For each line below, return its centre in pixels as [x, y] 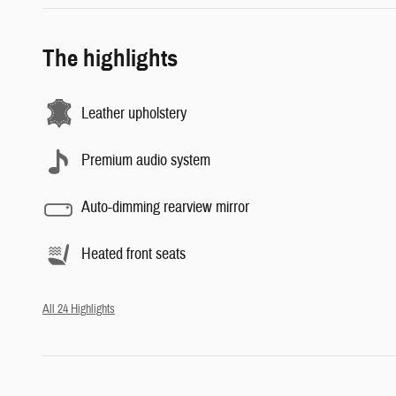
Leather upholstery [134, 114]
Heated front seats [133, 254]
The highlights [110, 58]
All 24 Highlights [79, 308]
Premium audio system [146, 160]
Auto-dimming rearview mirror [165, 207]
